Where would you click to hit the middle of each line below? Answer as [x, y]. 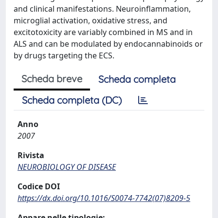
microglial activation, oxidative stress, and [91, 20]
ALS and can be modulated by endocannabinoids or [108, 44]
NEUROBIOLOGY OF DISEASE [67, 167]
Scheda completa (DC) [72, 100]
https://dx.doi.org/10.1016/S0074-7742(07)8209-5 [104, 198]
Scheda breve [52, 79]
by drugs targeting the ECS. [64, 55]
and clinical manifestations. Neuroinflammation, [102, 9]
